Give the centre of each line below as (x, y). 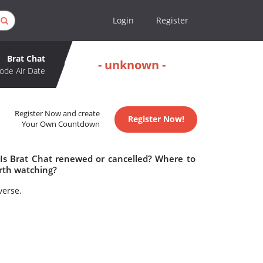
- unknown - (132, 65)
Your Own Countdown (61, 124)
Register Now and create (58, 114)
